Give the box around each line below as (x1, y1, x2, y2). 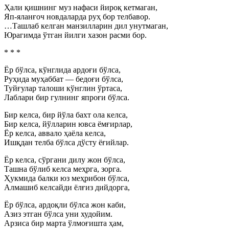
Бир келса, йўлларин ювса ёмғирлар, (4, 120, 132, 128)
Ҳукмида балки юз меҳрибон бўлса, (4, 174, 129, 182)
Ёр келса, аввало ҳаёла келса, (4, 129, 106, 138)
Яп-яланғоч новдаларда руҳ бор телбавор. (4, 12, 150, 21)
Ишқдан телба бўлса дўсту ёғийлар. (4, 138, 129, 147)
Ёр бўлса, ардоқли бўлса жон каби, (4, 200, 126, 209)
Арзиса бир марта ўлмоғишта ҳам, (4, 219, 124, 227)
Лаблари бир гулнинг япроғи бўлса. (4, 93, 129, 102)
